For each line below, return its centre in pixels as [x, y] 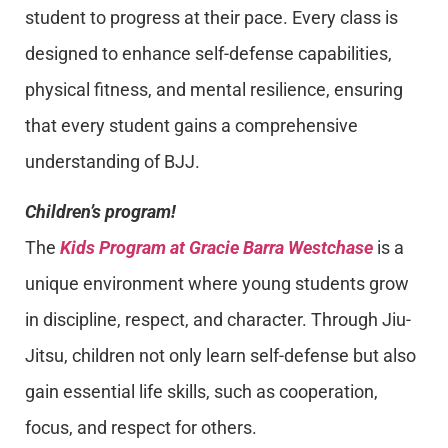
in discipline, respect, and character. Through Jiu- [218, 320]
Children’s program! [100, 212]
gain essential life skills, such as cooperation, [201, 392]
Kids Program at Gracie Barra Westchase [216, 248]
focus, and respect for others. [141, 428]
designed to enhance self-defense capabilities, [208, 53]
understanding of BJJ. [112, 161]
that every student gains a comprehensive [191, 125]
